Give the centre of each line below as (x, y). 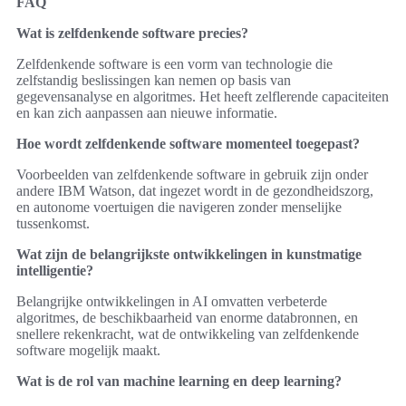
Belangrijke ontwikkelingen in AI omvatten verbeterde (172, 302)
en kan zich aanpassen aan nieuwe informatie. (147, 113)
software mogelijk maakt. (88, 351)
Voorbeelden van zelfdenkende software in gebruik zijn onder (192, 175)
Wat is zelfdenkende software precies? (132, 34)
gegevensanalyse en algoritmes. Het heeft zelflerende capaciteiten (203, 97)
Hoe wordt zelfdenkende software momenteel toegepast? (188, 144)
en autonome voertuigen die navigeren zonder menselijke (179, 208)
